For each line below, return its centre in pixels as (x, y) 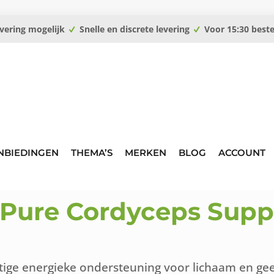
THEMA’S (92, 153)
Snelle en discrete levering (135, 29)
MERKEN (146, 153)
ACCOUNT (242, 153)
